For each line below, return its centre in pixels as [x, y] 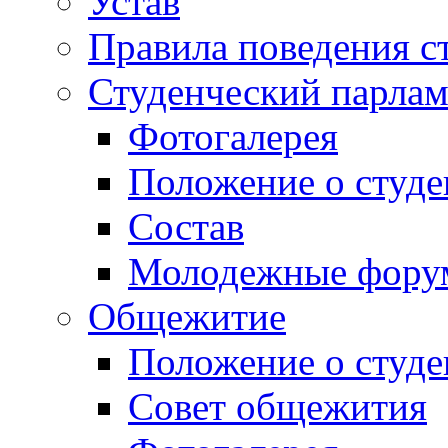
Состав [186, 227]
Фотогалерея [233, 137]
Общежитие [187, 317]
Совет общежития [277, 407]
